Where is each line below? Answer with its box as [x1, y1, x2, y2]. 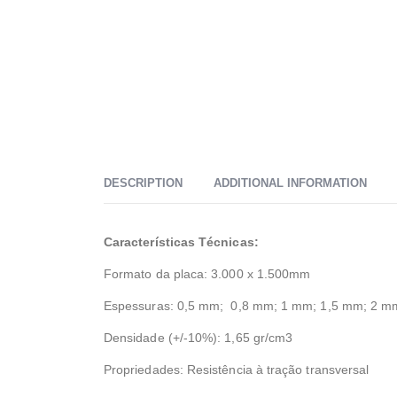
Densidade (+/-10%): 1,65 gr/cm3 [104, 330, 293, 345]
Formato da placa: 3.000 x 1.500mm [104, 266, 311, 281]
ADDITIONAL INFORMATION [214, 175, 367, 190]
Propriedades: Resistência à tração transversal [104, 362, 370, 377]
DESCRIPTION [104, 175, 183, 190]
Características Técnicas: [104, 234, 259, 249]
